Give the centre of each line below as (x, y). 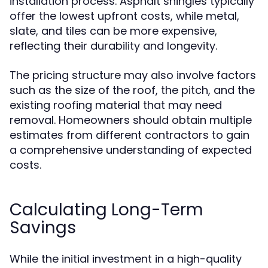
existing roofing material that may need (116, 105)
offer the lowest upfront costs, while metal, (124, 16)
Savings (43, 228)
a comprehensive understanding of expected (131, 150)
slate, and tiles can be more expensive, (113, 31)
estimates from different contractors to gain (130, 135)
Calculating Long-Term (106, 210)
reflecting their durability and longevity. (113, 46)
